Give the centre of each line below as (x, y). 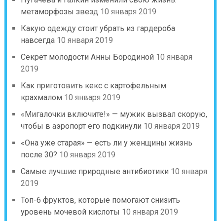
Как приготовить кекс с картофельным (93, 85)
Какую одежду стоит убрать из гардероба (98, 28)
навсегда (37, 40)
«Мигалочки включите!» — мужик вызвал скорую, (114, 114)
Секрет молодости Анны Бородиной (87, 57)
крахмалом (41, 97)
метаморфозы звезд (59, 11)
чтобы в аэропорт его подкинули (81, 126)
